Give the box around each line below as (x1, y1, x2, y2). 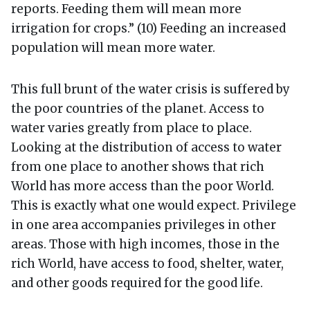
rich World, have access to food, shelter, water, (11, 255, 284, 271)
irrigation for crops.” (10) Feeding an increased (11, 20, 286, 36)
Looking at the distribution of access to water (11, 139, 282, 155)
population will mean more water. (11, 39, 215, 55)
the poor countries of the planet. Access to (11, 100, 264, 116)
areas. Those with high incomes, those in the (11, 236, 280, 252)
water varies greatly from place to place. (11, 120, 252, 136)
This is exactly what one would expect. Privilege (11, 197, 296, 213)
